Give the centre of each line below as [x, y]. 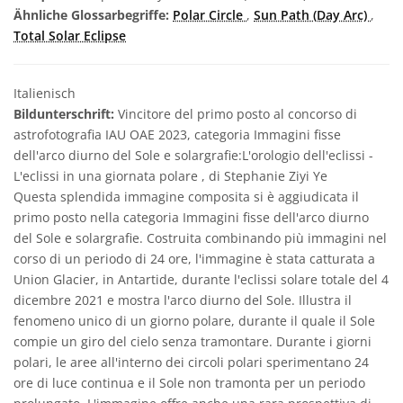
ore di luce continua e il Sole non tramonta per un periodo [189, 382]
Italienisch [45, 93]
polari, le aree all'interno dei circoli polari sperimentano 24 [191, 362]
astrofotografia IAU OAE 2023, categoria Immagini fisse [177, 134]
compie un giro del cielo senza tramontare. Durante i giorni [193, 341]
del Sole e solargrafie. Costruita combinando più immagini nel [200, 237]
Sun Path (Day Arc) [312, 14]
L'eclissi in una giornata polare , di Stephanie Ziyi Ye [170, 175]
